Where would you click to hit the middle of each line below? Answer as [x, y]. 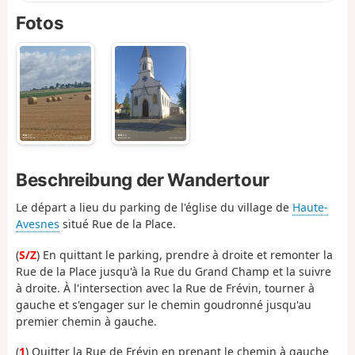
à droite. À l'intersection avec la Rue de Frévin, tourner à [165, 288]
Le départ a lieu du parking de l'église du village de [154, 208]
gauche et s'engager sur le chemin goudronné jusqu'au [164, 304]
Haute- [310, 208]
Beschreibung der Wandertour [143, 179]
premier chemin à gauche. [86, 321]
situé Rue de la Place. [118, 224]
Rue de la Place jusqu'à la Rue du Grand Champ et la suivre [174, 271]
